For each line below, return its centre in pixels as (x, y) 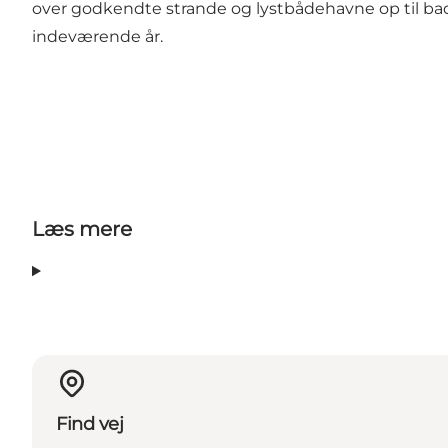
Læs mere (82, 229)
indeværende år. (99, 37)
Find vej (90, 423)
